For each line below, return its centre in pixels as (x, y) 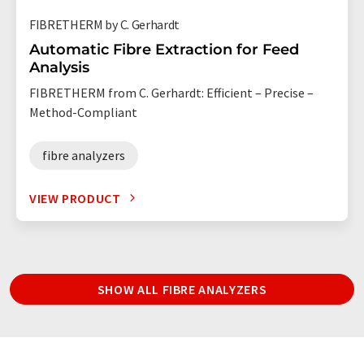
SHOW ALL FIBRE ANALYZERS (182, 289)
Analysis (59, 67)
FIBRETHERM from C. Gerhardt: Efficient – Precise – (171, 92)
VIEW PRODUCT (75, 198)
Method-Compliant (83, 112)
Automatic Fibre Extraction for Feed (164, 49)
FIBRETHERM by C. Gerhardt (104, 24)
